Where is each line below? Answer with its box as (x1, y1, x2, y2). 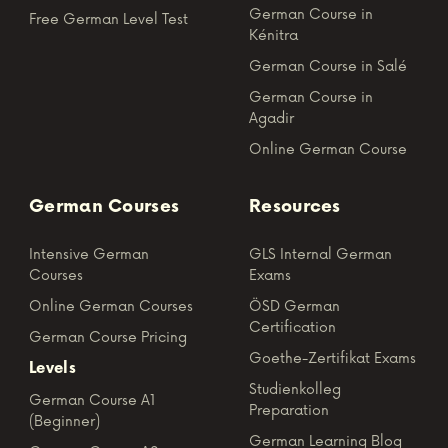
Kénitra (249, 26, 298, 44)
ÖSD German (249, 297, 340, 315)
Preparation (249, 401, 329, 419)
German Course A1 (29, 391, 155, 409)
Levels (29, 358, 76, 378)
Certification (249, 318, 336, 336)
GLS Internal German (249, 245, 392, 263)
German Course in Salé (249, 57, 407, 75)
